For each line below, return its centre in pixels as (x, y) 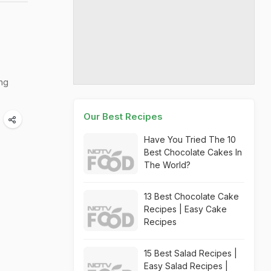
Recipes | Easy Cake (185, 209)
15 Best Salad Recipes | (191, 253)
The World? (167, 165)
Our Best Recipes (123, 116)
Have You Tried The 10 (190, 139)
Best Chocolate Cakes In (193, 152)
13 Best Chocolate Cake (191, 196)
